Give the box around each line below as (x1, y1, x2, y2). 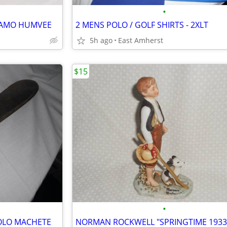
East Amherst (118, 35, 163, 45)
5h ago (90, 35, 112, 45)
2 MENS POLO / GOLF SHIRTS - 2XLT (75, 19, 208, 30)
